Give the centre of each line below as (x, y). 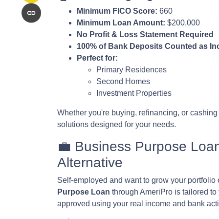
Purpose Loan (84, 192)
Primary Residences (131, 70)
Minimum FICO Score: (117, 11)
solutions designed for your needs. (117, 124)
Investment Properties (134, 93)
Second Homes (123, 81)
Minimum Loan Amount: (121, 23)
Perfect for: (97, 58)
